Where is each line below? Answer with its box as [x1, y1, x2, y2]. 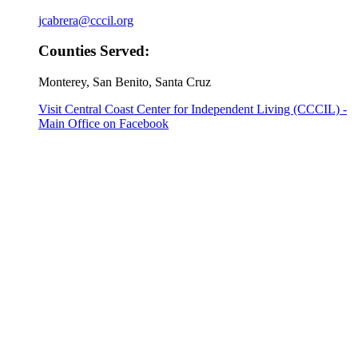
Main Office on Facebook [38, 117, 169, 131]
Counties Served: [38, 42, 149, 60]
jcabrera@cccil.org [38, 13, 133, 27]
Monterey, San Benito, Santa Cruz [38, 75, 211, 89]
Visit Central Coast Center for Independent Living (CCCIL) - [38, 102, 347, 117]
